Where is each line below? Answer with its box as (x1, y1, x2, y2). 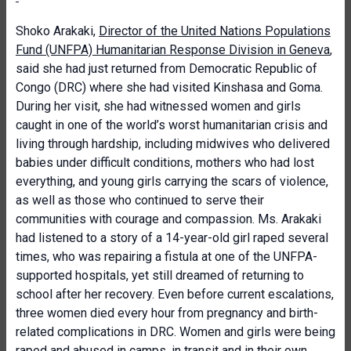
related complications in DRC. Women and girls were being (16, 324, 335, 339)
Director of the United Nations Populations (99, 24, 331, 38)
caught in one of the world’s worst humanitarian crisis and (16, 118, 327, 132)
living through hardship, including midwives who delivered (16, 136, 330, 151)
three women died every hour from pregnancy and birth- (16, 306, 318, 320)
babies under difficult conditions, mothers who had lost (16, 155, 314, 170)
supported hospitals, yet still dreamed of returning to (16, 268, 304, 283)
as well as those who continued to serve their (16, 193, 264, 208)
